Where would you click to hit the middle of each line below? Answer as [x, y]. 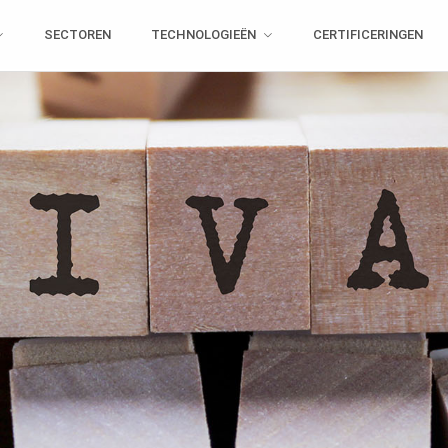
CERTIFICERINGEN [368, 34]
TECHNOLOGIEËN [203, 34]
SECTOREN [77, 34]
